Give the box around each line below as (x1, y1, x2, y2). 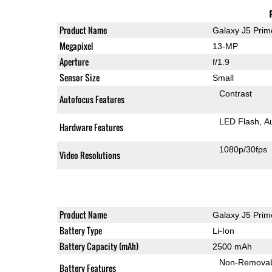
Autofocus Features (59, 92, 124, 106)
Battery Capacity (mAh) (59, 239, 138, 253)
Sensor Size (59, 70, 100, 84)
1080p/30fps (219, 144, 268, 154)
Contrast (219, 88, 253, 98)
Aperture (59, 55, 89, 68)
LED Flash (219, 116, 260, 126)
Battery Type (59, 223, 102, 237)
